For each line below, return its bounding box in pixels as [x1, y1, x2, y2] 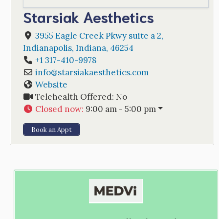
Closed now [35, 103, 82, 114]
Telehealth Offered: [35, 91, 116, 102]
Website [35, 79, 67, 90]
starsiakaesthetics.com [57, 66, 149, 78]
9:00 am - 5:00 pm [85, 103, 156, 114]
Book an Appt [31, 125, 72, 134]
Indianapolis [22, 42, 72, 53]
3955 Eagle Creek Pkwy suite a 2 [35, 30, 161, 41]
